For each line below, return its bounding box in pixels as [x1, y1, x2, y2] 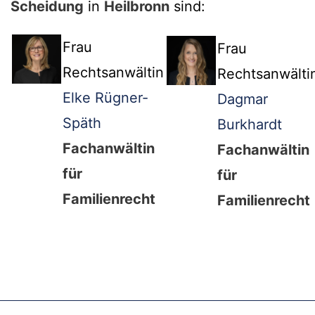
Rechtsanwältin [63, 64, 164, 82]
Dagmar [217, 91, 268, 108]
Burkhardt [217, 116, 282, 134]
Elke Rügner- [63, 89, 148, 107]
